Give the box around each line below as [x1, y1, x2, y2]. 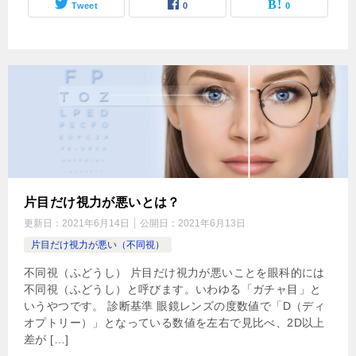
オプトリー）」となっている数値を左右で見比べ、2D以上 [24, 316, 325, 330]
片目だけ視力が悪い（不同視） [31, 239, 164, 251]
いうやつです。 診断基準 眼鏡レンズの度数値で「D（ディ [24, 300, 326, 313]
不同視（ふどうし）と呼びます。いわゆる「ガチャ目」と [24, 283, 322, 296]
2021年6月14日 [62, 218, 130, 230]
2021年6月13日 [178, 218, 246, 230]
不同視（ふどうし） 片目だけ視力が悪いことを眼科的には [24, 266, 325, 280]
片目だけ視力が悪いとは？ [24, 195, 180, 210]
